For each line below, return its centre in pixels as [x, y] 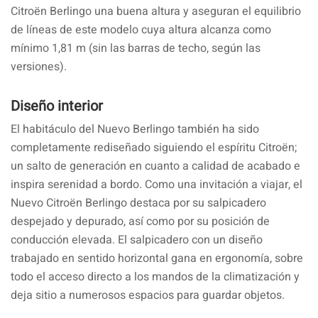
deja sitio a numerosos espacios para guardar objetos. [148, 295]
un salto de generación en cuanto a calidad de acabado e [155, 166]
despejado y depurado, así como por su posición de [140, 221]
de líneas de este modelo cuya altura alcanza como [141, 29]
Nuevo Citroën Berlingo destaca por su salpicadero [138, 203]
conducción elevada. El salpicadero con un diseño [137, 240]
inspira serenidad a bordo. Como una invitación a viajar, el [157, 184]
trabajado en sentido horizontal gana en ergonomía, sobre [157, 258]
